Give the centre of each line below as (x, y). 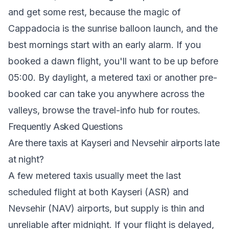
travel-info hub (123, 110)
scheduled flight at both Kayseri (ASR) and (98, 192)
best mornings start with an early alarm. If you (105, 45)
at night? (26, 159)
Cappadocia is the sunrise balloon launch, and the (113, 28)
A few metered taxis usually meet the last (95, 176)
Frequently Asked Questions (65, 127)
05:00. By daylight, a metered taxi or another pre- (113, 77)
